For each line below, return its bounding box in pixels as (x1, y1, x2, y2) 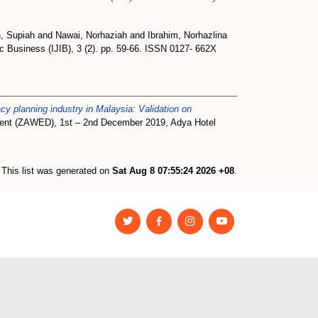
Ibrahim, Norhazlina (148, 30, 227, 40)
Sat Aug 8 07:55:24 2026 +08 (112, 165, 234, 176)
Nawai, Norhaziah (55, 30, 127, 40)
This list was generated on (1, 165, 112, 176)
